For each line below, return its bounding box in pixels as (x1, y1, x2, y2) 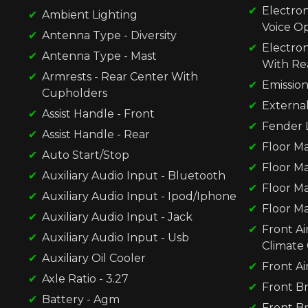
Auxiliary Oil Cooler (42, 251, 146, 265)
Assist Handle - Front (42, 107, 155, 120)
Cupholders (42, 86, 107, 100)
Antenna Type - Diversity (42, 28, 177, 42)
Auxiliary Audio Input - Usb (42, 230, 189, 244)
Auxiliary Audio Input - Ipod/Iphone (42, 189, 236, 203)
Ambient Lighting (42, 8, 137, 21)
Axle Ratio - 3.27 (42, 272, 129, 285)
